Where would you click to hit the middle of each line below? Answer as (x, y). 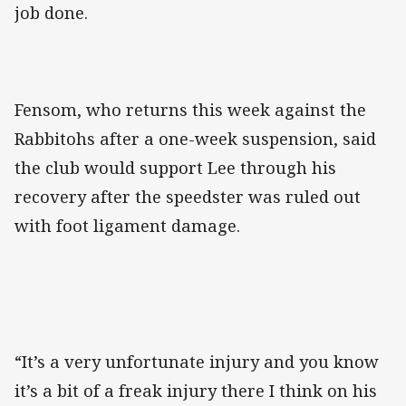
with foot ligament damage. (127, 226)
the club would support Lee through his (175, 168)
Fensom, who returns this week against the (190, 110)
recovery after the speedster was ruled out (188, 197)
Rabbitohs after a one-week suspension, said (195, 139)
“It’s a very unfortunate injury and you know (197, 362)
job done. (51, 13)
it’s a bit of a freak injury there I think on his (196, 391)
